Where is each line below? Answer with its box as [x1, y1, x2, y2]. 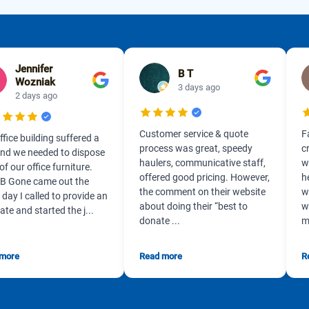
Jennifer [15, 63, 52, 75]
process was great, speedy [139, 143, 252, 154]
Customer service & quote [139, 128, 248, 139]
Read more [139, 251, 182, 261]
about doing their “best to [139, 201, 248, 212]
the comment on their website [139, 186, 266, 197]
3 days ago [177, 81, 220, 92]
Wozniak [15, 76, 55, 88]
